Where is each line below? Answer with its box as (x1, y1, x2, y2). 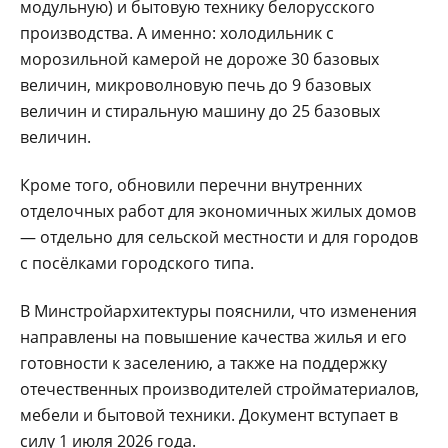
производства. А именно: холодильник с (20, 21, 334, 44)
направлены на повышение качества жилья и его (20, 325, 407, 348)
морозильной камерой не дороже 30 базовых (20, 47, 379, 70)
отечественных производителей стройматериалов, (20, 377, 419, 400)
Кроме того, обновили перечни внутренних (20, 173, 362, 196)
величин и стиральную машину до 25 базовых (20, 99, 380, 122)
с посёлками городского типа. (20, 251, 254, 274)
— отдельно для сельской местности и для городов (20, 225, 418, 248)
